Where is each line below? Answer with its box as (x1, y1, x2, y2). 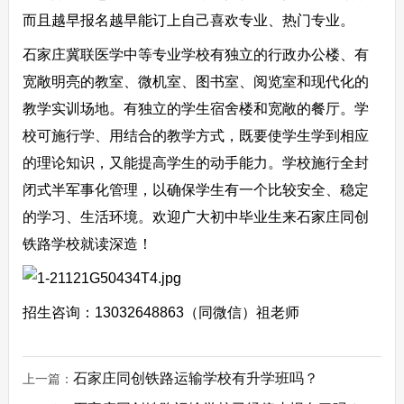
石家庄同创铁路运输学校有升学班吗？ (72, 371, 318, 386)
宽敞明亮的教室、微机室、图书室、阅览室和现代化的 (22, 74, 369, 89)
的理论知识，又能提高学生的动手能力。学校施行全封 (22, 155, 369, 170)
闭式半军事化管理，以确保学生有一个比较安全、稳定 (22, 182, 369, 197)
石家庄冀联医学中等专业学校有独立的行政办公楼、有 (22, 47, 369, 62)
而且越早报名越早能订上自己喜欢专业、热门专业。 (22, 13, 354, 28)
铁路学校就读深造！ (22, 236, 152, 252)
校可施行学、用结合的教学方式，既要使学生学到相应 (22, 128, 369, 143)
